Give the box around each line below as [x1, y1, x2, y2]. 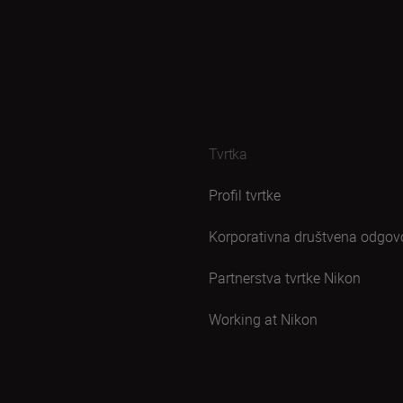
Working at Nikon [209, 309, 318, 329]
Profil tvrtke [209, 185, 281, 205]
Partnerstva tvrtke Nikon [209, 268, 361, 288]
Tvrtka [209, 144, 248, 164]
